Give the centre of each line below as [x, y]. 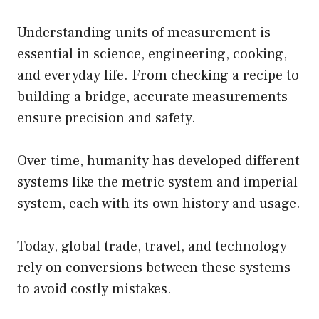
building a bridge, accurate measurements [152, 97]
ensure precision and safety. [106, 119]
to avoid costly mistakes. [94, 289]
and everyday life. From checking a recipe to [158, 76]
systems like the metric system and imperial [157, 183]
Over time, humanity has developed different [158, 161]
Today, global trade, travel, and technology [152, 247]
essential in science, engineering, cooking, [152, 54]
